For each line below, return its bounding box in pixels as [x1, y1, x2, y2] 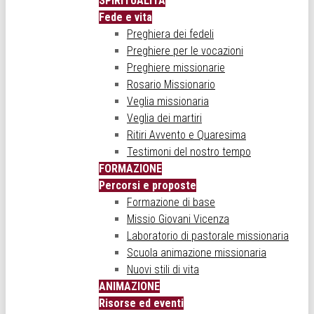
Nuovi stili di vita [127, 262, 199, 276]
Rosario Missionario [127, 77, 215, 91]
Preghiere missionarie [127, 60, 225, 74]
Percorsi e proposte [99, 178, 196, 192]
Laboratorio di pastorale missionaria [127, 228, 289, 243]
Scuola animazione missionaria [127, 245, 266, 259]
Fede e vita [99, 10, 152, 24]
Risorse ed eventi [99, 296, 184, 310]
